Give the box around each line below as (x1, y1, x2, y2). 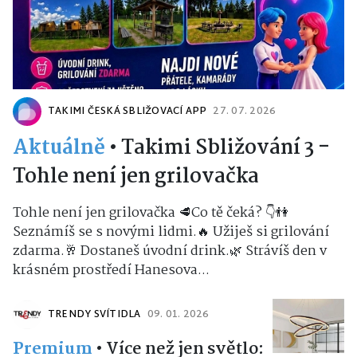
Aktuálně (13, 132, 105, 165)
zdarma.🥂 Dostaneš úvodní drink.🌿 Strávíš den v (13, 241, 327, 263)
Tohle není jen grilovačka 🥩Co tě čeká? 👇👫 (13, 202, 288, 225)
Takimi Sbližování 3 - (121, 132, 330, 165)
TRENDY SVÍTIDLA (48, 306, 141, 324)
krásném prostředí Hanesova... (13, 260, 210, 282)
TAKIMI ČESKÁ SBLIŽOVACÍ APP (48, 103, 207, 121)
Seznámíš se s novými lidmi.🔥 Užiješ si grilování (13, 222, 329, 244)
